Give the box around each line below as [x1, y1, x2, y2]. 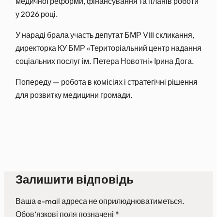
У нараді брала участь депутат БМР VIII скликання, [15, 30, 194, 40]
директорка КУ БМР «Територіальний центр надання [15, 43, 201, 53]
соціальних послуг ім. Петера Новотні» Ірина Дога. [15, 56, 194, 66]
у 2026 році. [15, 9, 58, 19]
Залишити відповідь [15, 172, 134, 186]
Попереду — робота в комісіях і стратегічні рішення [15, 77, 198, 87]
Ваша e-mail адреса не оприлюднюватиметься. [15, 196, 185, 206]
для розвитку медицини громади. [15, 90, 133, 100]
